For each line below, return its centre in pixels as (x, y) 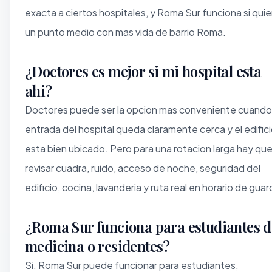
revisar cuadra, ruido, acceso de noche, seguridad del (143, 168)
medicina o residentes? (97, 246)
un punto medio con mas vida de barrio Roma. (125, 32)
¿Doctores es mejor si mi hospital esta (143, 71)
